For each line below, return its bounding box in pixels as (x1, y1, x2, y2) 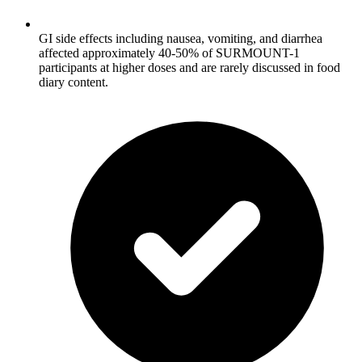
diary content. (39, 74, 108, 89)
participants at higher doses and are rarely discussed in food (39, 60, 340, 74)
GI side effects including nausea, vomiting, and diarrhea (39, 31, 322, 45)
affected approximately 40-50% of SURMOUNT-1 (39, 45, 300, 60)
